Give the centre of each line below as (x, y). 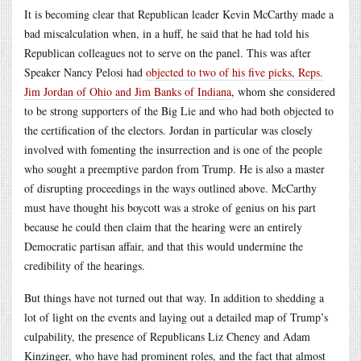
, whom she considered (283, 91)
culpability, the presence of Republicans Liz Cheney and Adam (167, 336)
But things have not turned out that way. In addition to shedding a (174, 297)
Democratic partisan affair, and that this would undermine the (164, 246)
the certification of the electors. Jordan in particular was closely (168, 130)
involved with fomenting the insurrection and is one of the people (173, 149)
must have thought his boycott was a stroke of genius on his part (170, 207)
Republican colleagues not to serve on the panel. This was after (168, 52)
